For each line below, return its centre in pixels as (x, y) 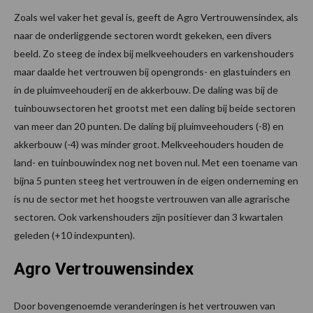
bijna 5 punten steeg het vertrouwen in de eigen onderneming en (156, 180)
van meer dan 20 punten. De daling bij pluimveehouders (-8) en (149, 126)
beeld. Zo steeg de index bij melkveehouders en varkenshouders (154, 53)
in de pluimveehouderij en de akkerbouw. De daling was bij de (146, 89)
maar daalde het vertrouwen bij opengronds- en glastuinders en (152, 71)
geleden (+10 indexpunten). (74, 235)
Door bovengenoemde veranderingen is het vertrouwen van (145, 305)
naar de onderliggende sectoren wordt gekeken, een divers (143, 35)
